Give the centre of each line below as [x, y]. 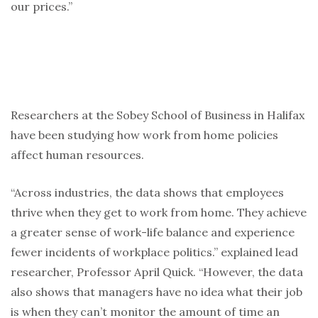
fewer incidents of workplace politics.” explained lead [154, 252]
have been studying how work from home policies [144, 135]
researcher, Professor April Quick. [105, 272]
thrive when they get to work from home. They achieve [159, 213]
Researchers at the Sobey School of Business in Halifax [158, 115]
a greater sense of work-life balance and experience [153, 232]
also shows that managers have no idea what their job [157, 292]
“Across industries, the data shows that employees [147, 193]
